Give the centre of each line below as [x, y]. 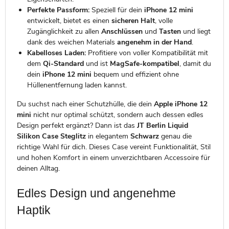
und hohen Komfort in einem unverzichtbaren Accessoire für [113, 157]
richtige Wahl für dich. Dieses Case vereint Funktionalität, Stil [113, 147]
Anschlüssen [122, 31]
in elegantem [108, 136]
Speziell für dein [117, 10]
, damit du [195, 63]
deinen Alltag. [38, 168]
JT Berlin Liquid [162, 125]
